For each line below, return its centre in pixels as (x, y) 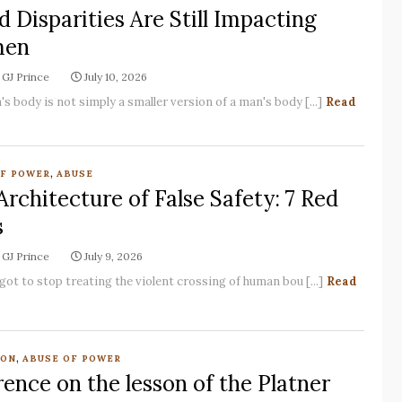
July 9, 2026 (113, 256)
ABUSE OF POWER (71, 358)
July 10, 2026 (115, 77)
